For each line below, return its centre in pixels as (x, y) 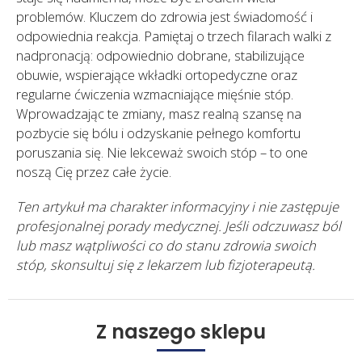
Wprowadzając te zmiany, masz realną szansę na (159, 113)
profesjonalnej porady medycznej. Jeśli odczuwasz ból (179, 225)
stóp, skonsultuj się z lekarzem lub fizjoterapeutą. (166, 264)
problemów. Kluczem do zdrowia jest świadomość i (164, 16)
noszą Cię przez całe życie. (94, 171)
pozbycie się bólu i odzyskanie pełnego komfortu (158, 133)
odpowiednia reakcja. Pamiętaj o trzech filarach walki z (174, 36)
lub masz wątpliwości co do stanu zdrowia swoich (166, 245)
